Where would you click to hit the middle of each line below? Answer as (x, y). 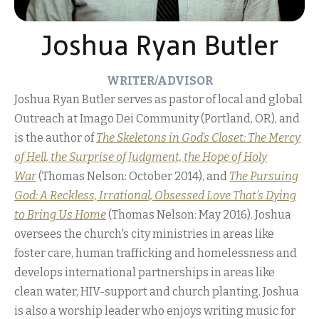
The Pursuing (264, 176)
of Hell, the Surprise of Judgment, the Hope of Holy (141, 157)
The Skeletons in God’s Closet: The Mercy (198, 138)
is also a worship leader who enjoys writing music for (155, 311)
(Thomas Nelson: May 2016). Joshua (200, 215)
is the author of (55, 138)
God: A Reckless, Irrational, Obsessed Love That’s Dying (155, 195)
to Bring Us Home (60, 215)
